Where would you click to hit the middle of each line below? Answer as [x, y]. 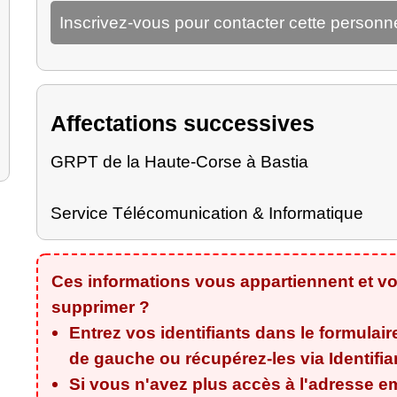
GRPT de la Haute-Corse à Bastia [179, 161]
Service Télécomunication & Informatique [206, 213]
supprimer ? [100, 307]
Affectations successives [182, 123]
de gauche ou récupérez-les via [198, 358]
